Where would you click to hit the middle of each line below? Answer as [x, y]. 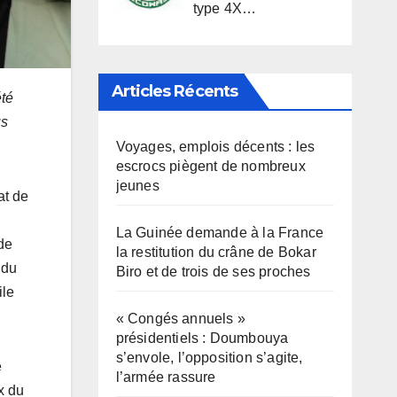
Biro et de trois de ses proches [213, 272]
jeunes [137, 186]
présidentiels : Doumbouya [202, 339]
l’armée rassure [166, 378]
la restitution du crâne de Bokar [216, 253]
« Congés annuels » [181, 319]
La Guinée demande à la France [220, 233]
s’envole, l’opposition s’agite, [209, 358]
